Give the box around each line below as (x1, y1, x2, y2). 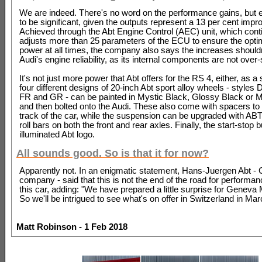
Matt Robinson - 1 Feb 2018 (16, 222, 127, 232)
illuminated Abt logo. (19, 129, 95, 139)
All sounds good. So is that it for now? (16, 147, 209, 160)
